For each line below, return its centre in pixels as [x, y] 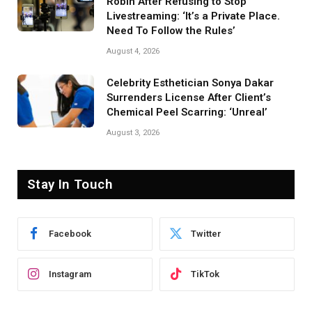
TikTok [205, 274]
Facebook [70, 234]
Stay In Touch [70, 184]
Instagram [70, 274]
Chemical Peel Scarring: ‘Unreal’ [187, 112]
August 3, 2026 [133, 132]
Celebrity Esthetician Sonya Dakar [190, 83]
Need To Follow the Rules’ [171, 30]
